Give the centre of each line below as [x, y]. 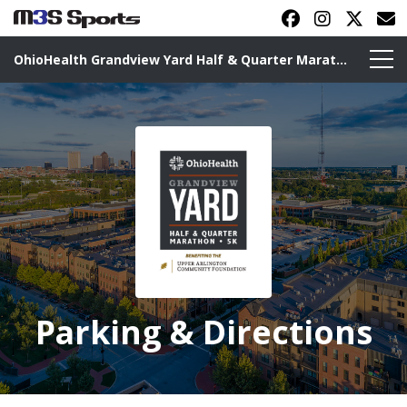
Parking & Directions [203, 332]
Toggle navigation [75, 69]
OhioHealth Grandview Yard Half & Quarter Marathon [342, 60]
